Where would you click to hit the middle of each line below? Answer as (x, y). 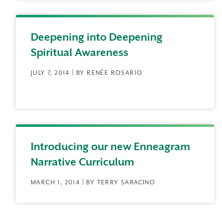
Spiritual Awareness (80, 53)
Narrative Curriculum (83, 162)
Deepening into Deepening (97, 37)
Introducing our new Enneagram (111, 147)
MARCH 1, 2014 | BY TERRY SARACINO (93, 182)
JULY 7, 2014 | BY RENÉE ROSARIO (87, 73)
